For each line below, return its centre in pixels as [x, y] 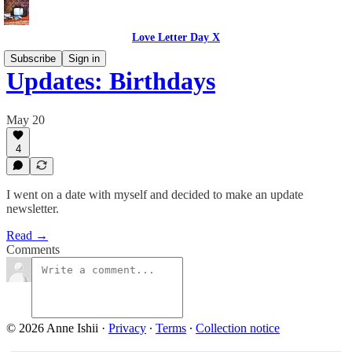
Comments [33, 249]
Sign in [84, 59]
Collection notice [238, 328]
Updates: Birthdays [111, 81]
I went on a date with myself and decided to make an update [155, 194]
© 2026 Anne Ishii [52, 328]
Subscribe [33, 59]
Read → [27, 235]
